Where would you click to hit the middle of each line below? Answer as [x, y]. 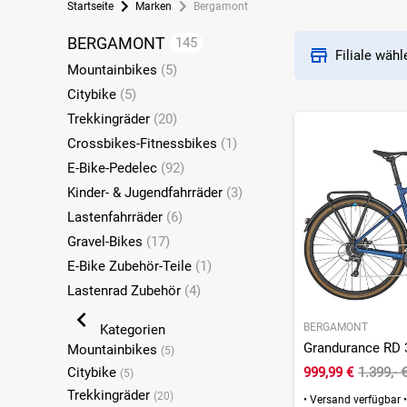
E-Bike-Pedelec [114, 168]
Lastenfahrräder [116, 217]
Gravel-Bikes [106, 241]
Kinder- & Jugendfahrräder [146, 192]
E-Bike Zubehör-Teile [131, 266]
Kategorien [130, 329]
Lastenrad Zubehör [125, 290]
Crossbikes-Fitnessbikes [144, 143]
